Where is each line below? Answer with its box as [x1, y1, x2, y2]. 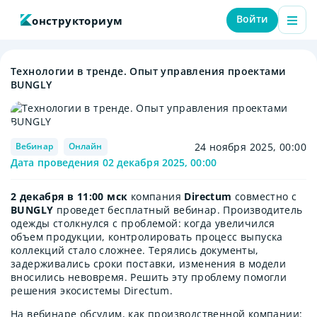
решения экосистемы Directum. [11, 284, 176, 297]
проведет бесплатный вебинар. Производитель [53, 203, 303, 217]
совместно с [231, 190, 297, 203]
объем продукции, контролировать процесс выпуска [11, 230, 283, 243]
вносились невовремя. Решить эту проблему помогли [11, 270, 287, 284]
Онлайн [68, 140, 103, 152]
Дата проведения [11, 156, 103, 169]
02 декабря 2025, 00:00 [102, 156, 217, 169]
